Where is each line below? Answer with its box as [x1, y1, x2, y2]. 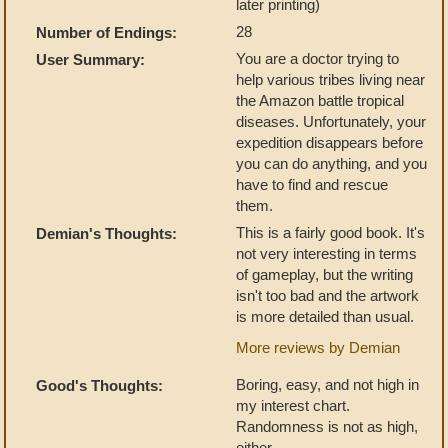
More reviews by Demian [236, 339, 400, 356]
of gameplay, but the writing [236, 266, 413, 283]
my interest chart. [236, 397, 350, 414]
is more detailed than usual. [236, 308, 414, 325]
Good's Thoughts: [36, 377, 163, 394]
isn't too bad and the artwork [236, 287, 419, 304]
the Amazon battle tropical [236, 92, 404, 109]
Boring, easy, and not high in [236, 376, 419, 393]
